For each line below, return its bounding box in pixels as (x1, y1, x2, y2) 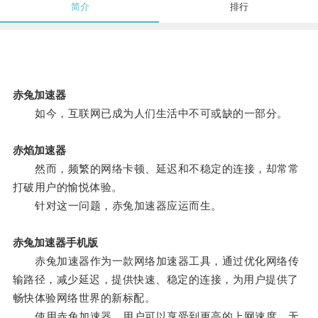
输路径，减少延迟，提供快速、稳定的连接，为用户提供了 (12, 273, 299, 286)
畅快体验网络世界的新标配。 (12, 292, 156, 305)
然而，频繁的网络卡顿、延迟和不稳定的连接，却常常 (12, 163, 300, 175)
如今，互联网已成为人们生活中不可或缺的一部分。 (12, 107, 288, 120)
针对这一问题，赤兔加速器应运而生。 (12, 199, 222, 212)
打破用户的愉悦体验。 (12, 181, 123, 194)
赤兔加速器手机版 (12, 236, 98, 249)
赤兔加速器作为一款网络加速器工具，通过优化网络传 (12, 255, 300, 268)
